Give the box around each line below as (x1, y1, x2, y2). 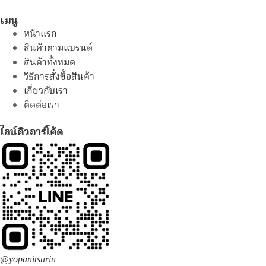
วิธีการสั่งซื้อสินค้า (24, 69, 94, 85)
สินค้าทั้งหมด (24, 55, 75, 71)
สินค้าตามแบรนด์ (24, 40, 93, 56)
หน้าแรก (24, 26, 57, 42)
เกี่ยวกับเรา (24, 83, 68, 99)
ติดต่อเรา (24, 97, 59, 113)
